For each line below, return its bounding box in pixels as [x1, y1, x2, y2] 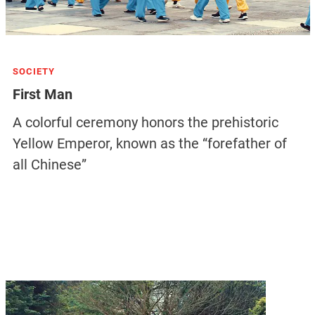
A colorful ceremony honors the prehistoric [12, 114, 278, 131]
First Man [12, 86, 72, 103]
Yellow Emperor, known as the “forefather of [12, 135, 287, 152]
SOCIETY [12, 66, 55, 77]
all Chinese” [12, 156, 86, 173]
